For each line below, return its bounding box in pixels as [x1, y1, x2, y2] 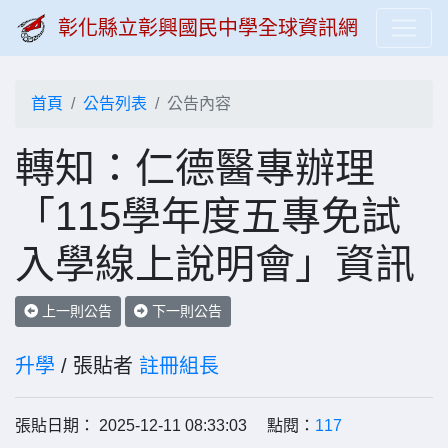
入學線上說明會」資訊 [15, 242, 415, 286]
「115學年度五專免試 [15, 194, 401, 238]
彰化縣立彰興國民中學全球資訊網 [58, 17, 358, 39]
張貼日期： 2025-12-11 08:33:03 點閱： [15, 417, 315, 434]
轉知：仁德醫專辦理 [15, 146, 375, 190]
